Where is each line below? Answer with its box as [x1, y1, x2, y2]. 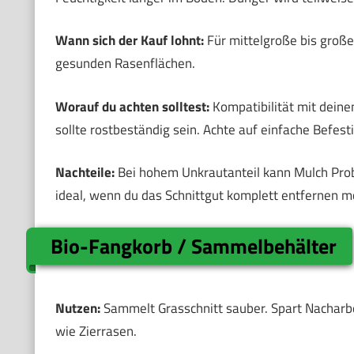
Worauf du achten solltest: [55, 96, 209, 117]
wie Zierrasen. [55, 321, 137, 342]
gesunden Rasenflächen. [55, 53, 195, 74]
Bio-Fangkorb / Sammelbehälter [51, 230, 337, 262]
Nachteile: [55, 162, 115, 183]
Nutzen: [55, 298, 100, 319]
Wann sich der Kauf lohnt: [55, 30, 204, 51]
